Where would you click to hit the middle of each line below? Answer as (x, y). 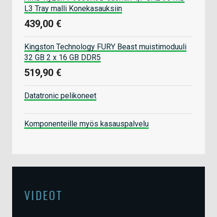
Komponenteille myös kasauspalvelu (86, 124)
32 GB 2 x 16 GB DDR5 (62, 57)
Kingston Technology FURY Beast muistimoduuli (105, 46)
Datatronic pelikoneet (60, 95)
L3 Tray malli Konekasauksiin (73, 8)
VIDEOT (44, 194)
